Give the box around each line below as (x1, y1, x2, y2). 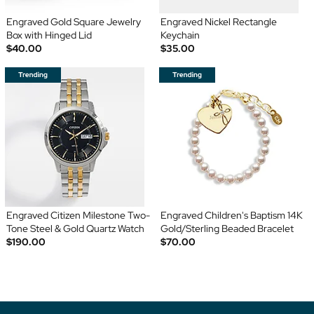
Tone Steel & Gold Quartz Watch (6, 221, 144, 235)
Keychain (161, 28, 200, 41)
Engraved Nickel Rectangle (161, 15, 277, 28)
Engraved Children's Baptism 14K (161, 208, 303, 221)
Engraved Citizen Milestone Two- (6, 208, 150, 221)
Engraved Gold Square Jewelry (6, 15, 141, 28)
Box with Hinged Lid (6, 28, 92, 41)
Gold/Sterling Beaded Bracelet (161, 221, 294, 235)
